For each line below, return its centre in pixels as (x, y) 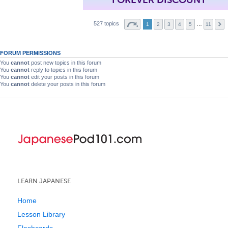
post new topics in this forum (65, 62)
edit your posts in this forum (64, 77)
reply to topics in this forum (63, 69)
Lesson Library (41, 214)
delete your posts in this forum (67, 84)
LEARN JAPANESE (44, 181)
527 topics (107, 23)
